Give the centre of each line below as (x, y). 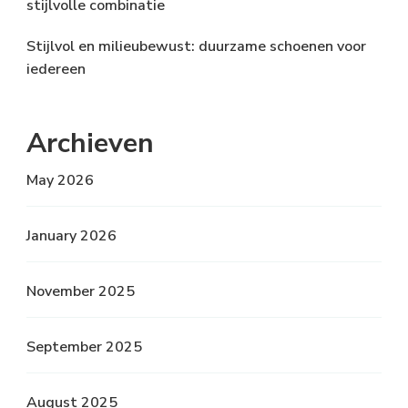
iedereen (56, 69)
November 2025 (81, 291)
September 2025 (84, 347)
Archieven (90, 143)
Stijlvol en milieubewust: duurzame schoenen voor (196, 46)
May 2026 (60, 180)
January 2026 (71, 235)
